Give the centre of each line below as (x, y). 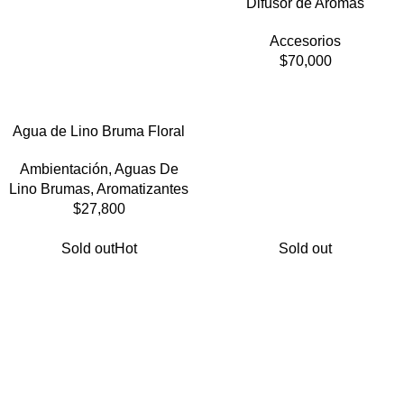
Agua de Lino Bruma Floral (99, 131)
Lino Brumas (50, 188)
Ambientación (64, 169)
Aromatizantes (142, 188)
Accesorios (305, 41)
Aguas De (146, 169)
